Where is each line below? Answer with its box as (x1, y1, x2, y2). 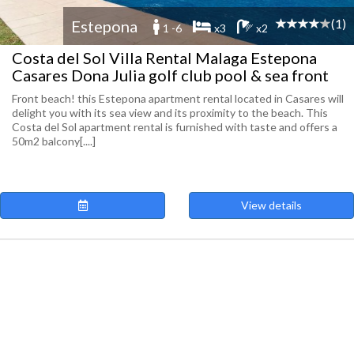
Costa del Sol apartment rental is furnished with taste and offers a (12, 120, 337, 134)
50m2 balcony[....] (12, 134, 96, 148)
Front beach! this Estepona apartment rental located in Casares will (12, 92, 344, 105)
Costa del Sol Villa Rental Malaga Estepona (12, 48, 317, 67)
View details (241, 198, 302, 212)
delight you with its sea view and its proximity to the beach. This (12, 106, 328, 119)
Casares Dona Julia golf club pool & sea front (12, 66, 329, 85)
